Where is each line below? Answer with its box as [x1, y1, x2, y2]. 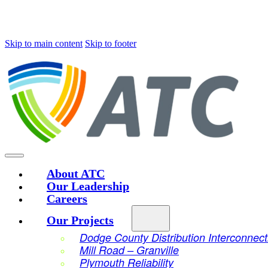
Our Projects [47, 214, 114, 227]
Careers [47, 192, 87, 205]
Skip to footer [85, 38, 136, 48]
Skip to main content [5, 38, 83, 48]
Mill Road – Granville [80, 242, 179, 257]
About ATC [47, 167, 105, 180]
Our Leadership [47, 179, 129, 193]
